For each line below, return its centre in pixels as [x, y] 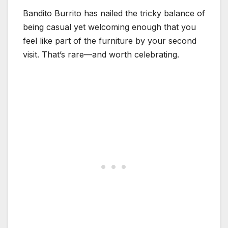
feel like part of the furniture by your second [110, 40]
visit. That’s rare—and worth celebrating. [101, 54]
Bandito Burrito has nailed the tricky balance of [114, 13]
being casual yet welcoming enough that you [109, 27]
